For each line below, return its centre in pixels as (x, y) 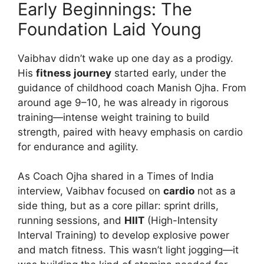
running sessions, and (71, 221)
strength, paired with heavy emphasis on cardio (130, 132)
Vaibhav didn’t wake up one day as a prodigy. (126, 58)
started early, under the (169, 73)
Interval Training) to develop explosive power (123, 235)
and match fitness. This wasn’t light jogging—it (128, 250)
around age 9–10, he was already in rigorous (123, 102)
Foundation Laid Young (110, 29)
